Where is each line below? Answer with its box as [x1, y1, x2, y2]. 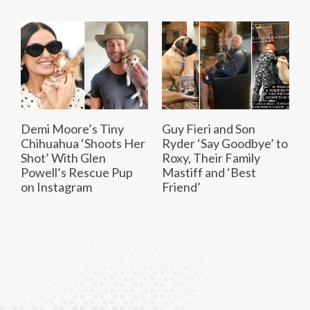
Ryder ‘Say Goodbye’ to [162, 136, 288, 152]
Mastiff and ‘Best [162, 165, 256, 181]
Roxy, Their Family [162, 150, 260, 166]
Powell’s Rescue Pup [21, 165, 133, 181]
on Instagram [21, 179, 92, 195]
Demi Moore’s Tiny [21, 121, 124, 137]
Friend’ [162, 179, 201, 195]
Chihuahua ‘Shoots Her [21, 136, 145, 152]
